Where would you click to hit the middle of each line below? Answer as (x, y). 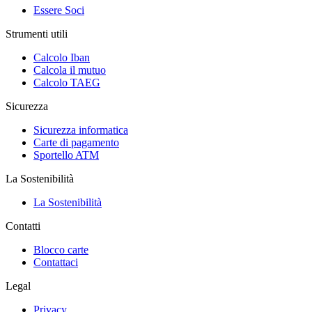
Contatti (23, 226)
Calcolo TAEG (67, 83)
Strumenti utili (37, 34)
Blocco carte (61, 250)
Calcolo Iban (62, 58)
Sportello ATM (66, 155)
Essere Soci (59, 10)
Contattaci (56, 263)
